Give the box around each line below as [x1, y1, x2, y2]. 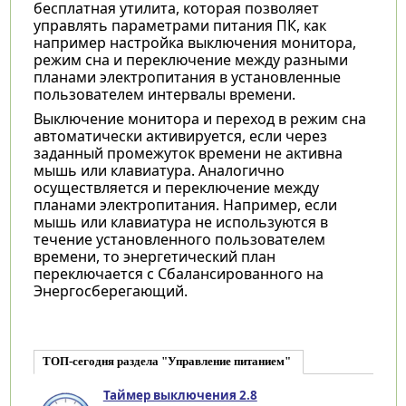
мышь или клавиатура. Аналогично [33, 159, 285, 180]
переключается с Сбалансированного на [33, 263, 324, 284]
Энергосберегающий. [33, 280, 188, 301]
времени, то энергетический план [33, 246, 275, 266]
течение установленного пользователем [33, 228, 325, 249]
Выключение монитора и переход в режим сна [33, 108, 366, 129]
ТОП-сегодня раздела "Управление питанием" [42, 354, 291, 368]
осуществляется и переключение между [33, 177, 319, 198]
